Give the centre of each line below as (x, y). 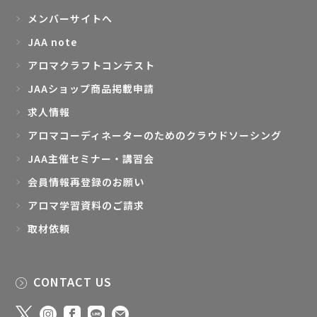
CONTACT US (73, 282)
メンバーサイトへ (70, 19)
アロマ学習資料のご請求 (86, 206)
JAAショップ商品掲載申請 (91, 89)
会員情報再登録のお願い (86, 182)
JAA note (53, 42)
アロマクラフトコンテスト (92, 65)
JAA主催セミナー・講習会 (91, 159)
